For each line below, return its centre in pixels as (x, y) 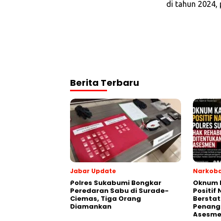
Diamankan (91, 207)
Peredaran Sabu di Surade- (119, 191)
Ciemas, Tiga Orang (106, 199)
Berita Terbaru (105, 83)
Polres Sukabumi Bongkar (116, 183)
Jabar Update (93, 171)
